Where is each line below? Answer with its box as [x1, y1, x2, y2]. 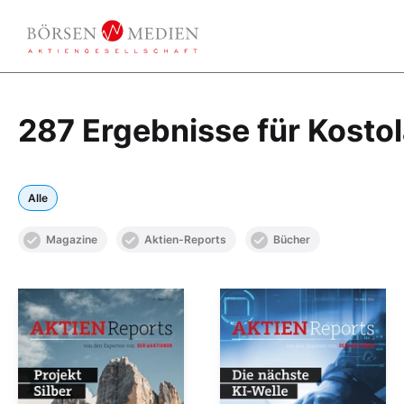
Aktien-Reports [144, 233, 226, 246]
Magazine [46, 233, 97, 246]
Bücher [273, 233, 310, 246]
